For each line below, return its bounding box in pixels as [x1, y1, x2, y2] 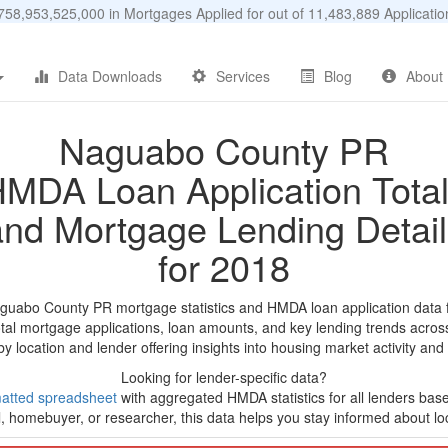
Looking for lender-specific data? [121, 367, 327, 387]
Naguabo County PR [59, 124, 389, 175]
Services [216, 66, 270, 86]
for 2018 [158, 241, 290, 292]
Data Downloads [58, 66, 162, 86]
